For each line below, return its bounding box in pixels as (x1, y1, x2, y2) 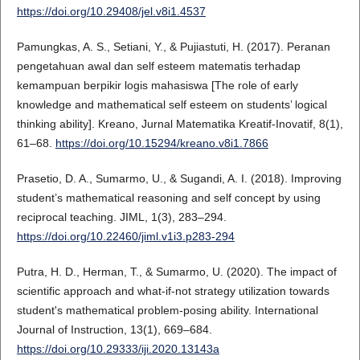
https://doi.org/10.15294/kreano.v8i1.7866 (55, 136, 268, 149)
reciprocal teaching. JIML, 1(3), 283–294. (16, 210, 227, 223)
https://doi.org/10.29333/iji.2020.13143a (16, 342, 219, 355)
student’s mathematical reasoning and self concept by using (16, 190, 321, 204)
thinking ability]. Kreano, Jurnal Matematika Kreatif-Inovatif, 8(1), (16, 117, 343, 130)
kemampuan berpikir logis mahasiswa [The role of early (16, 78, 298, 92)
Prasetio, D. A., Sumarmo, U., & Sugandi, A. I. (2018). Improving (16, 171, 342, 185)
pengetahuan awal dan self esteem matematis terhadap (16, 59, 301, 72)
